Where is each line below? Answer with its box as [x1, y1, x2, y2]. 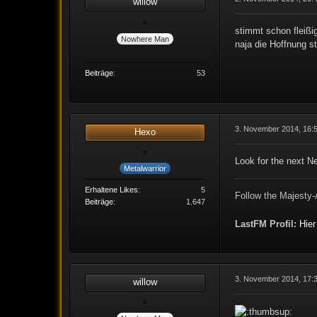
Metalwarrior [124, 164, 167, 173]
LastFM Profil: [235, 218, 297, 229]
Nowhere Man [121, 34, 170, 43]
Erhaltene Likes [85, 185, 139, 195]
